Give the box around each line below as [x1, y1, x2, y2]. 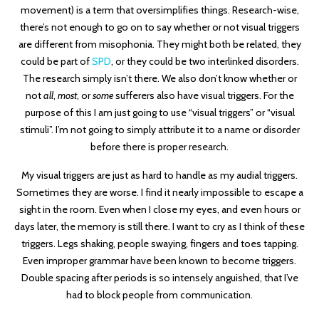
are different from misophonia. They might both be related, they [18, 38, 301, 51]
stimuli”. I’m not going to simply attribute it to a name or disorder [19, 123, 300, 137]
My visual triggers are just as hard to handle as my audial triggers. [21, 169, 298, 182]
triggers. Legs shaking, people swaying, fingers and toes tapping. [21, 237, 298, 251]
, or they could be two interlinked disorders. [110, 55, 299, 68]
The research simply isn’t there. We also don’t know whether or [22, 72, 297, 85]
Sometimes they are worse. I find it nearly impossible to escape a [16, 186, 303, 199]
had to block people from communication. [66, 288, 253, 302]
